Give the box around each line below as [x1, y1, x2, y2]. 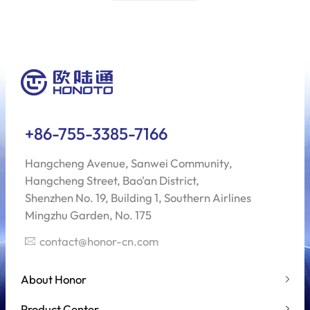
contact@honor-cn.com [39, 233, 159, 248]
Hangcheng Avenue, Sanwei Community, [24, 155, 232, 170]
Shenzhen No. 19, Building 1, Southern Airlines [24, 190, 251, 205]
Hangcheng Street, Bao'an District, [24, 172, 199, 188]
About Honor [20, 271, 86, 286]
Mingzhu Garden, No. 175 [24, 207, 152, 222]
